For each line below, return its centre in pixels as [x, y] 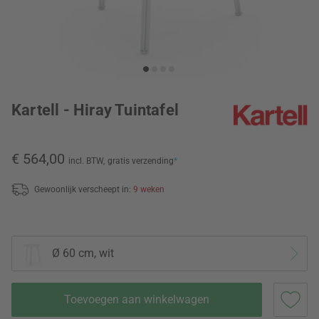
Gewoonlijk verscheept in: [84, 189]
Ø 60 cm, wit [83, 253]
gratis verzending [141, 161]
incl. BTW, [87, 161]
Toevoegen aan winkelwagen [137, 299]
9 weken [149, 189]
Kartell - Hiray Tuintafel [95, 110]
